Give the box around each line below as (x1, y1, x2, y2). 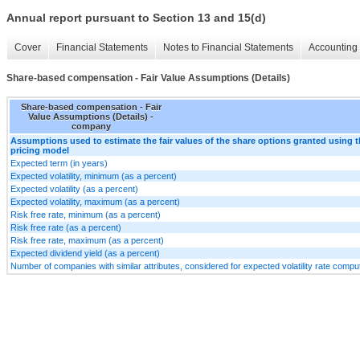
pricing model (10, 145, 69, 155)
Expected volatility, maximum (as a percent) (10, 196, 180, 207)
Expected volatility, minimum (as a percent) (10, 170, 177, 181)
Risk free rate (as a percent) (10, 222, 121, 232)
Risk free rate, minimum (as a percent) (10, 209, 161, 219)
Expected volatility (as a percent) (10, 183, 138, 194)
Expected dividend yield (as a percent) (10, 247, 160, 258)
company (71, 121, 111, 131)
